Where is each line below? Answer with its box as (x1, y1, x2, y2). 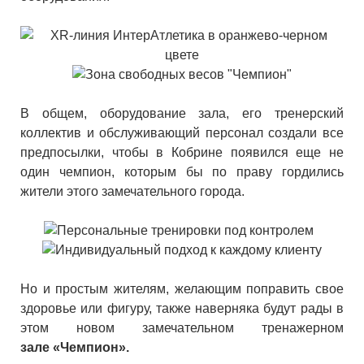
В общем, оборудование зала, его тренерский (20, 106, 344, 120)
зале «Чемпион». (20, 340, 129, 354)
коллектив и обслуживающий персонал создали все (20, 126, 344, 140)
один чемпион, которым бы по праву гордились (20, 165, 344, 179)
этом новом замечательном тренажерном (20, 321, 344, 335)
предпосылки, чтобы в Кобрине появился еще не (20, 145, 344, 159)
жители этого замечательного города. (20, 184, 245, 198)
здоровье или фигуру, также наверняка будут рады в (20, 301, 344, 315)
